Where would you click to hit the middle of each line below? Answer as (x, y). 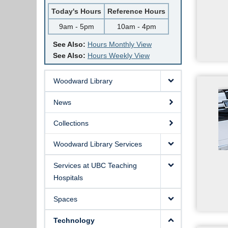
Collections (71, 123)
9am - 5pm (76, 26)
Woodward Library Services (98, 144)
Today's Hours (76, 11)
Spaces (65, 199)
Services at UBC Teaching (95, 165)
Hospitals (68, 178)
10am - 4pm (136, 26)
